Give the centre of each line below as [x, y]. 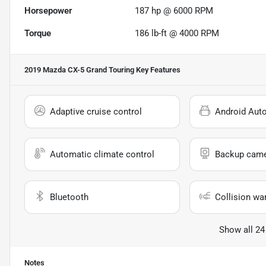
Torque [38, 34]
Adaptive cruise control [96, 112]
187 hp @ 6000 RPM [174, 11]
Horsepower [48, 11]
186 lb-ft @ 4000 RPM [177, 34]
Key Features [157, 70]
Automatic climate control [102, 155]
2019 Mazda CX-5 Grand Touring [79, 70]
